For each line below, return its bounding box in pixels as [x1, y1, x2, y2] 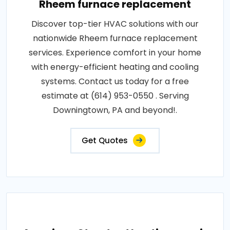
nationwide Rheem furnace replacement [32, 32, 198, 44]
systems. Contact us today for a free [41, 75, 189, 87]
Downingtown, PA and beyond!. [53, 104, 177, 116]
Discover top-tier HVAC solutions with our [31, 18, 199, 30]
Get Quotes [82, 135, 128, 146]
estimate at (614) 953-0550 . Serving [41, 90, 189, 102]
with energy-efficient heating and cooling [31, 61, 199, 73]
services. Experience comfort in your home [29, 47, 201, 59]
